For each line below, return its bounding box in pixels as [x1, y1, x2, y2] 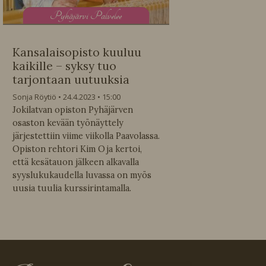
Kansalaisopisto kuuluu [12, 45, 141, 60]
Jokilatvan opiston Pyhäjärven [12, 104, 133, 116]
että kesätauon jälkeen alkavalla [12, 157, 139, 168]
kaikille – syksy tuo [12, 59, 116, 74]
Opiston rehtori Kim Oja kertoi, [12, 144, 142, 155]
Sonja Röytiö [12, 91, 56, 103]
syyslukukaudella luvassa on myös [12, 170, 151, 181]
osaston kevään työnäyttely [12, 118, 123, 129]
